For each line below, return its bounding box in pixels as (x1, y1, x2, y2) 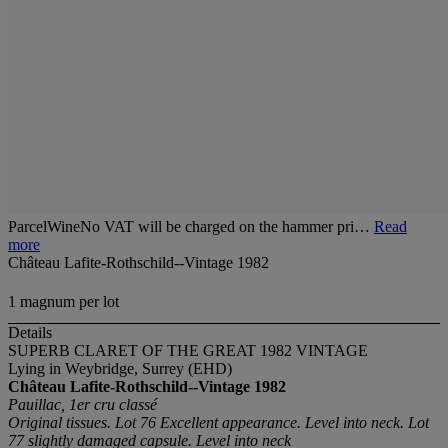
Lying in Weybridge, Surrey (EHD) (8, 360, 232, 378)
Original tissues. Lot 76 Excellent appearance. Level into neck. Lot (8, 414, 429, 432)
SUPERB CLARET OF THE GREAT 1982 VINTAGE (8, 342, 368, 360)
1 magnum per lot (8, 293, 119, 311)
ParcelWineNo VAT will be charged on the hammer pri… (8, 218, 374, 235)
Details (8, 324, 52, 342)
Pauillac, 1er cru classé (8, 396, 157, 414)
